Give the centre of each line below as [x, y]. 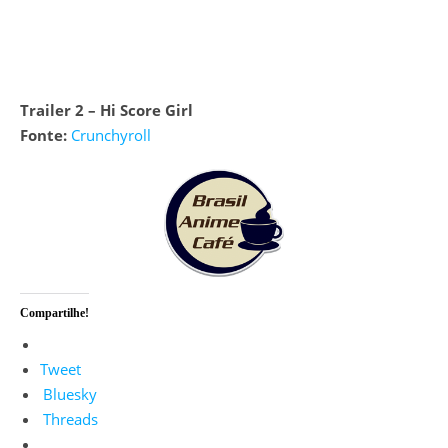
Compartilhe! [54, 312]
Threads [70, 418]
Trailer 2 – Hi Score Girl [106, 109]
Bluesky [70, 393]
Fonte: [47, 134]
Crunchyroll [111, 134]
